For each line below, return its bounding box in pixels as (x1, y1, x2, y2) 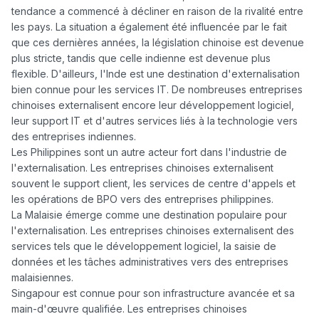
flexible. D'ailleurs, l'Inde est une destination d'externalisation (11, 67, 300, 80)
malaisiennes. (11, 271, 73, 283)
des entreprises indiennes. (11, 130, 136, 142)
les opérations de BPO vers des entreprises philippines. (11, 192, 273, 205)
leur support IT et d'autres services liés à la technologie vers (11, 114, 298, 127)
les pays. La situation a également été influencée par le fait (11, 20, 287, 33)
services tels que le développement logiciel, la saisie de (11, 239, 276, 252)
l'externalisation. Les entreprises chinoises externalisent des (11, 224, 294, 236)
